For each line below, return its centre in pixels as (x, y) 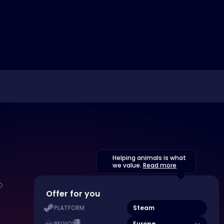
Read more (160, 165)
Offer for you (73, 194)
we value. (128, 165)
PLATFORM (69, 208)
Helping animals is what (149, 158)
